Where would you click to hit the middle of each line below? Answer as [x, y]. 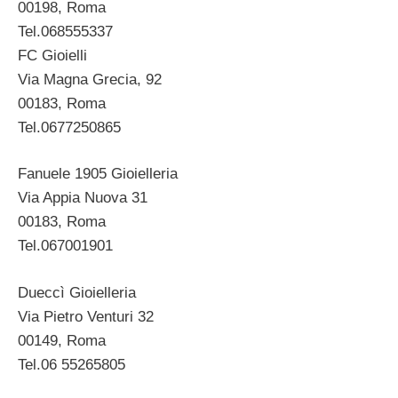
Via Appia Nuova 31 [83, 198]
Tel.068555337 [65, 31]
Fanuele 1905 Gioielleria [98, 174]
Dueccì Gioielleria [77, 292]
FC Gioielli [52, 55]
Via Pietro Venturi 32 [86, 316]
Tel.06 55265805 [72, 364]
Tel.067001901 [65, 246]
